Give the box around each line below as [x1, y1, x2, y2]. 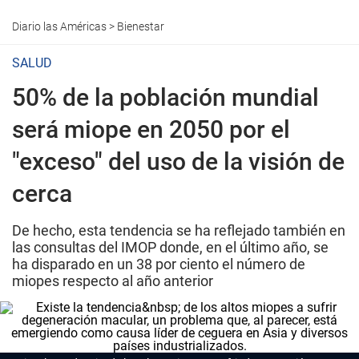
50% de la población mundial [12, 83, 319, 111]
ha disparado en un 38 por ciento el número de [12, 256, 305, 272]
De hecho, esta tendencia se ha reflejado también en [12, 222, 345, 239]
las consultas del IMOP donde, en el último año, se [12, 239, 329, 256]
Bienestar [117, 20, 164, 33]
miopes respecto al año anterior [12, 272, 213, 289]
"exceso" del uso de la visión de [12, 147, 345, 175]
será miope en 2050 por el [12, 115, 290, 143]
